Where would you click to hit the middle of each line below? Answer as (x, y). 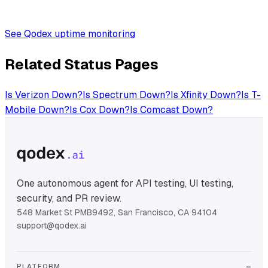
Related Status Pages (82, 64)
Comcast (160, 110)
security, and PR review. (69, 199)
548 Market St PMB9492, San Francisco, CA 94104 (117, 213)
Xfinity (194, 95)
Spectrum (115, 95)
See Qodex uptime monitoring (70, 33)
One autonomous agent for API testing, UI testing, (125, 184)
